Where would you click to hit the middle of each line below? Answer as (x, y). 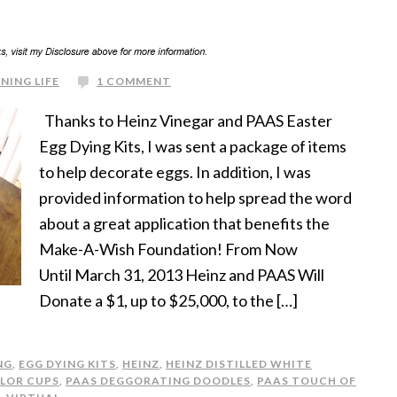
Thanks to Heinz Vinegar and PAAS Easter (186, 121)
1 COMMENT (134, 81)
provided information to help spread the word (195, 198)
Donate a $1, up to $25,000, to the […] (168, 300)
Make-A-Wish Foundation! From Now (168, 249)
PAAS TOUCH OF (307, 381)
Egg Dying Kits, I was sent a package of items (193, 146)
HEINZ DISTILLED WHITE (239, 364)
